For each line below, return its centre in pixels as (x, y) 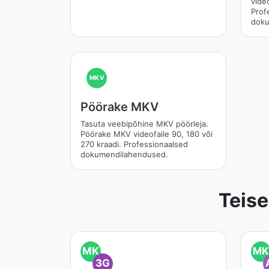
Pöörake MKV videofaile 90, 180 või (147, 134)
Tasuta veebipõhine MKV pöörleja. (144, 124)
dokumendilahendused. (124, 154)
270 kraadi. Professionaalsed (134, 144)
